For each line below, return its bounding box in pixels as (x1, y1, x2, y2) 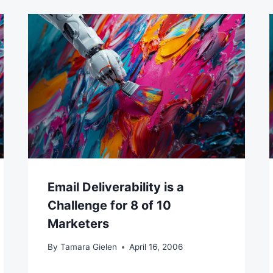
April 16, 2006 (129, 242, 183, 252)
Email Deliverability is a (48, 179, 185, 194)
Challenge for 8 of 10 (48, 197, 172, 213)
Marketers (48, 216, 110, 231)
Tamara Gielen (60, 242, 117, 252)
